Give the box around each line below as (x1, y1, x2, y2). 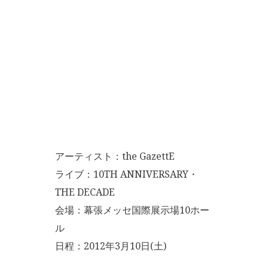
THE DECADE (55, 185, 115, 199)
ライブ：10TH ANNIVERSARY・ (55, 167, 198, 181)
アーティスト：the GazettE (55, 150, 175, 163)
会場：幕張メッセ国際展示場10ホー (55, 203, 209, 217)
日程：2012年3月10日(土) (55, 239, 166, 252)
